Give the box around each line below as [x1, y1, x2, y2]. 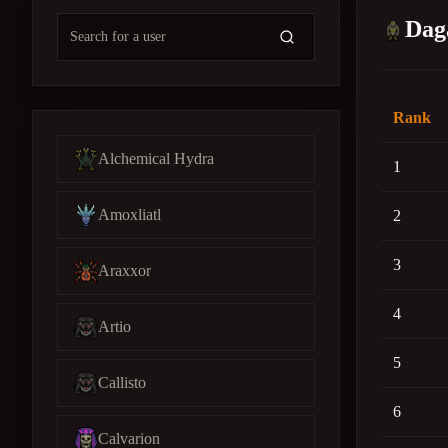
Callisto [98, 374, 146, 391]
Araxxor [98, 262, 151, 279]
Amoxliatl [98, 206, 161, 223]
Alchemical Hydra [98, 150, 214, 167]
